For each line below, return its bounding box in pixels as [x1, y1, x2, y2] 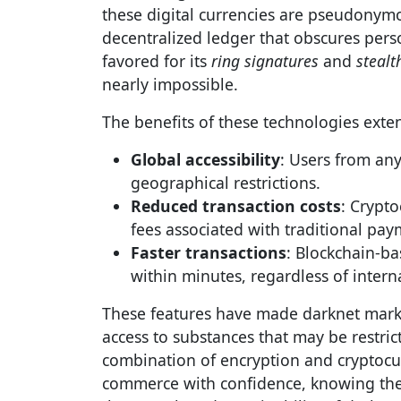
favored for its [102, 50, 211, 72]
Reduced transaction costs [131, 195, 341, 217]
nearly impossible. [102, 73, 238, 95]
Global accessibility [131, 149, 280, 170]
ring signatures [211, 50, 319, 72]
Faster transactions [131, 242, 286, 263]
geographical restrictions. [131, 172, 320, 193]
